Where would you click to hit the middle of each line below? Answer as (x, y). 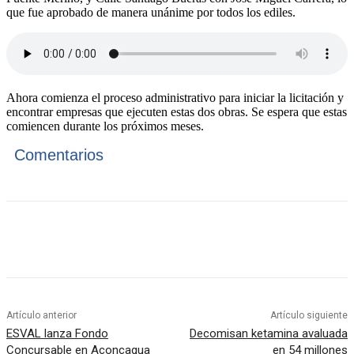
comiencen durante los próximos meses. (105, 126)
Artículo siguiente (309, 316)
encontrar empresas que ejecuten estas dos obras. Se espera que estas (177, 112)
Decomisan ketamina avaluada (268, 334)
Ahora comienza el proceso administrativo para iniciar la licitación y (175, 98)
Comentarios (59, 155)
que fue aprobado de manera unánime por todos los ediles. (151, 13)
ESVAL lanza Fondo (57, 334)
